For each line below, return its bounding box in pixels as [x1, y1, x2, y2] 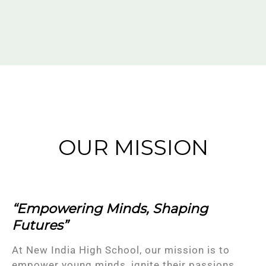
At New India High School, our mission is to [12, 244, 230, 256]
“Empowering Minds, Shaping [12, 201, 208, 217]
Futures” [12, 217, 68, 233]
